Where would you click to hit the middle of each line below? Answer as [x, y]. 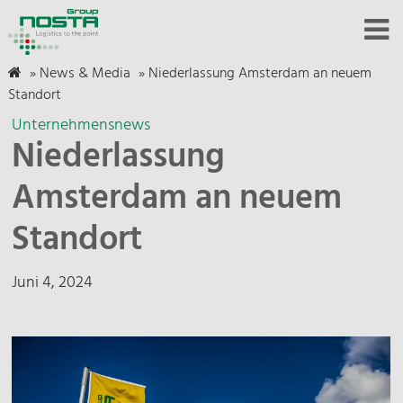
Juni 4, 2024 [53, 283]
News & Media [85, 74]
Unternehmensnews [81, 125]
